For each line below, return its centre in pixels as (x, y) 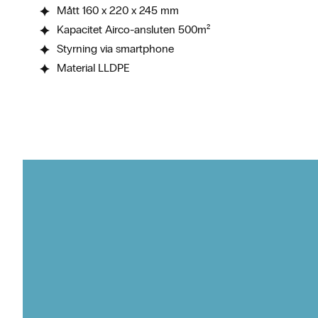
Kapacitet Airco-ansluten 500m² (133, 29)
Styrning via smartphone (115, 49)
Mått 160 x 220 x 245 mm (118, 10)
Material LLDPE (93, 68)
